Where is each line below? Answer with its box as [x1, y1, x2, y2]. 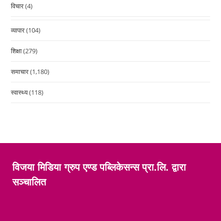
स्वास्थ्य [11, 87, 28, 97]
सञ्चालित [12, 176, 46, 187]
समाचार [11, 67, 29, 76]
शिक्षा [11, 46, 22, 55]
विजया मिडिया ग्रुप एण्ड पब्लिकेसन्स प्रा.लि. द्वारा [12, 161, 186, 173]
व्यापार [11, 25, 25, 35]
